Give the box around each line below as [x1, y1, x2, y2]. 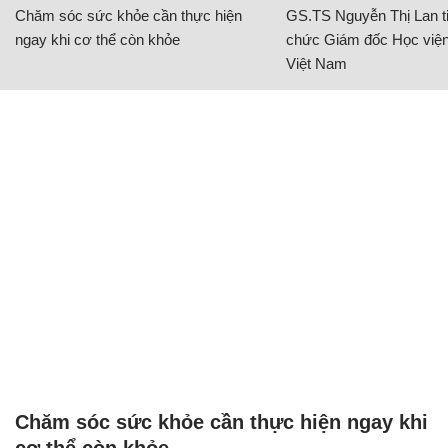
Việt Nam [285, 55, 347, 73]
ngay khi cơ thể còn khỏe [15, 31, 180, 49]
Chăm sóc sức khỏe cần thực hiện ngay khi [15, 411, 428, 434]
